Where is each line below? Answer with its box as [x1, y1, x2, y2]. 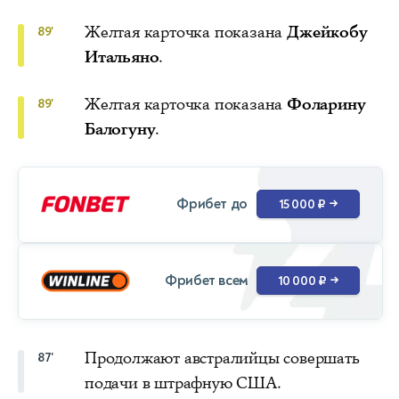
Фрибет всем [165, 272, 248, 290]
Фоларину [287, 93, 366, 115]
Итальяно [85, 45, 159, 68]
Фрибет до [176, 195, 248, 214]
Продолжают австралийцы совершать [85, 346, 360, 369]
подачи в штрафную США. [85, 371, 281, 394]
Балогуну [85, 118, 156, 140]
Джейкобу [287, 20, 368, 43]
